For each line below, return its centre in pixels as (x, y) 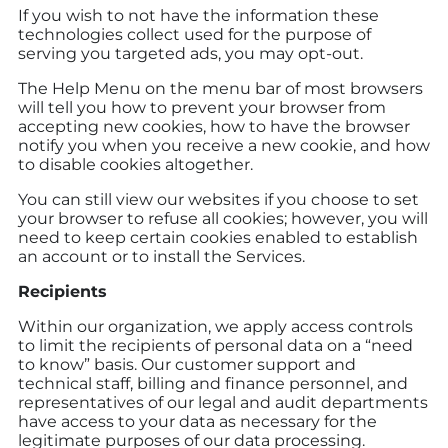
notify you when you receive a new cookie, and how (224, 145)
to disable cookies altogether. (135, 164)
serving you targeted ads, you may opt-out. (190, 53)
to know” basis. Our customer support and (187, 364)
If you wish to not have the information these (198, 15)
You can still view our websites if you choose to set (218, 199)
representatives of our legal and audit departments (223, 402)
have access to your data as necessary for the (197, 421)
